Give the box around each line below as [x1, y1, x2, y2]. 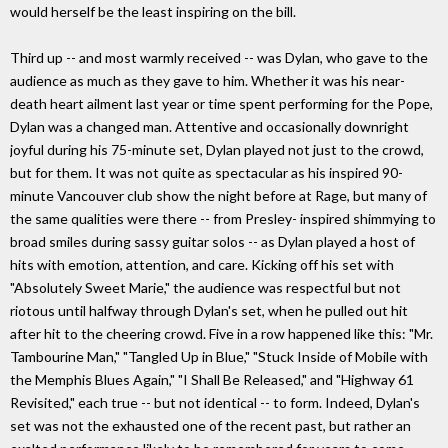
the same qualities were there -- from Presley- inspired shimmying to [10, 210, 436, 228]
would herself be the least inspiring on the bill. [10, 3, 296, 21]
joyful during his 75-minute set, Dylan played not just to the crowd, [10, 141, 424, 159]
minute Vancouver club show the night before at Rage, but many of [10, 187, 427, 205]
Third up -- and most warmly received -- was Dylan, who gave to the [10, 49, 428, 67]
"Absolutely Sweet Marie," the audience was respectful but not [10, 279, 401, 297]
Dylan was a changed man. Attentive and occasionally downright [10, 118, 409, 136]
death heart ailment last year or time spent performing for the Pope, [10, 95, 433, 113]
